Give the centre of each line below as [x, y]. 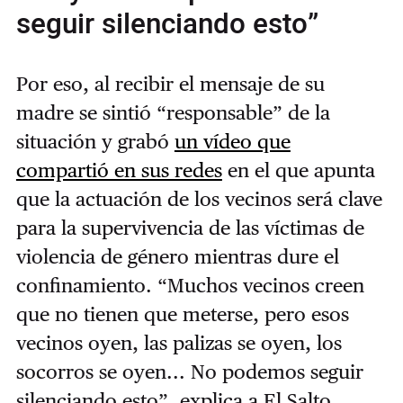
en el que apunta [298, 170]
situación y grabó [95, 142]
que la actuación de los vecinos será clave [199, 199]
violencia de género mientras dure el [177, 257]
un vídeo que [232, 142]
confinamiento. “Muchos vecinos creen [190, 286]
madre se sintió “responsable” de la [173, 113]
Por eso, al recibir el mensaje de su [170, 84]
